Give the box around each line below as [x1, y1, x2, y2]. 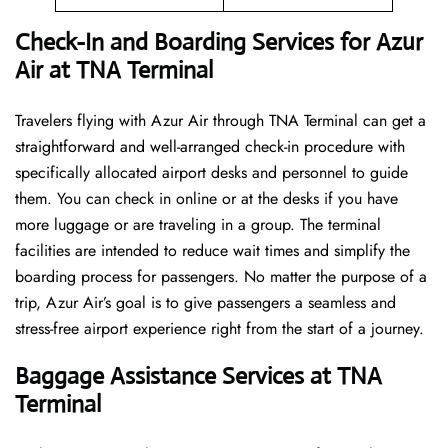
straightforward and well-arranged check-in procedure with [15, 135, 405, 159]
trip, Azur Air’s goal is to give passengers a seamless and [15, 291, 396, 315]
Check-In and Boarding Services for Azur [15, 27, 423, 58]
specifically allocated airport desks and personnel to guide [15, 161, 408, 185]
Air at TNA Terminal [15, 55, 213, 86]
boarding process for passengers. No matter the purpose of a [15, 265, 427, 289]
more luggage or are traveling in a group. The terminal [15, 213, 381, 237]
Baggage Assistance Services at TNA [15, 361, 382, 392]
